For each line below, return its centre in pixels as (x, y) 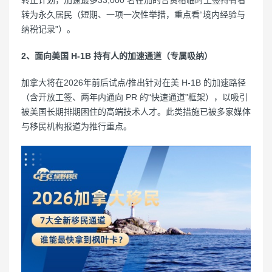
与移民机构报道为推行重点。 (76, 126)
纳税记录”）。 (48, 29)
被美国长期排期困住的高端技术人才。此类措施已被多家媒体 (136, 112)
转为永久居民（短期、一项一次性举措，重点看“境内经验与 (133, 15)
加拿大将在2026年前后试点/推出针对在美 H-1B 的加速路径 (134, 83)
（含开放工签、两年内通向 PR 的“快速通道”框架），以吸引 (134, 97)
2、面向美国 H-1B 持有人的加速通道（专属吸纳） (117, 56)
